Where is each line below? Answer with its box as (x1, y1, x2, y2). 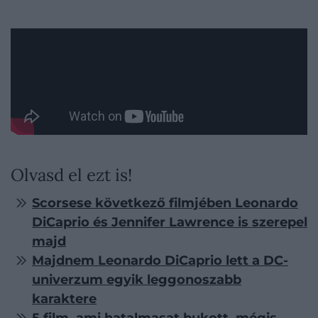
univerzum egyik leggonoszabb (32, 271, 241, 287)
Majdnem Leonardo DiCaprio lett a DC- (32, 252, 288, 268)
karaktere (32, 290, 97, 307)
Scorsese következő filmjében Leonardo (32, 194, 298, 211)
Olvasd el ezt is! (11, 163, 132, 186)
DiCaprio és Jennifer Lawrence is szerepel (32, 214, 307, 230)
